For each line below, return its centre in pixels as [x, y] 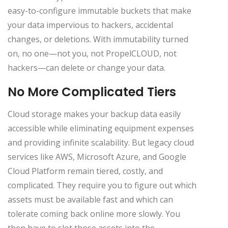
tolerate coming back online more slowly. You [94, 213]
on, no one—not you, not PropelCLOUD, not [92, 53]
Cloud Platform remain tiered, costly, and [85, 171]
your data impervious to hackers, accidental [90, 25]
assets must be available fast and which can [90, 199]
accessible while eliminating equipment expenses [101, 128]
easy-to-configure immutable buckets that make [99, 10]
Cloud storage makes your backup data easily [94, 114]
